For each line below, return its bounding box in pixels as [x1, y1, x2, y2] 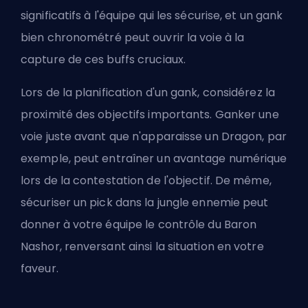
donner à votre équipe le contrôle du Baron [21, 217, 257, 233]
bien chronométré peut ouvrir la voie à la [21, 30, 245, 46]
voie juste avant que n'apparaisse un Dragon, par [21, 129, 287, 145]
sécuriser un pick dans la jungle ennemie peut [21, 195, 269, 211]
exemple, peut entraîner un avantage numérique [21, 151, 287, 167]
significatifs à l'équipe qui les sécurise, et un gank [21, 8, 283, 24]
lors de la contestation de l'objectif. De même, [21, 173, 272, 189]
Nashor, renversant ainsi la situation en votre [21, 239, 264, 255]
